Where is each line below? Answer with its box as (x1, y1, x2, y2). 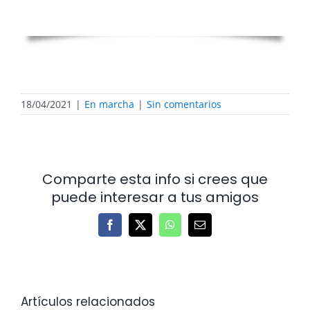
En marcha (84, 98, 134, 111)
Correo (199, 224, 230, 235)
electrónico (199, 235, 247, 246)
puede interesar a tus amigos (51, 188, 259, 208)
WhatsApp (169, 224, 217, 235)
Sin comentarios (147, 98, 221, 111)
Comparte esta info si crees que (42, 170, 268, 190)
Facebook (109, 224, 152, 235)
